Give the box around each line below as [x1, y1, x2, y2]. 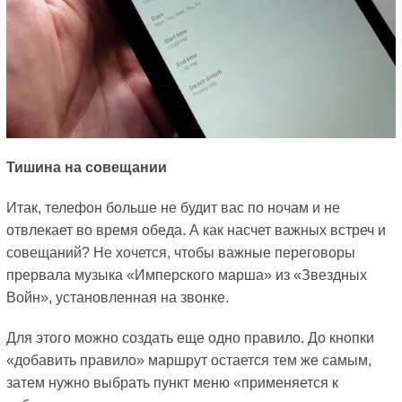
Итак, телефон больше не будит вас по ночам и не [5, 200, 340, 216]
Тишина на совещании [5, 160, 167, 176]
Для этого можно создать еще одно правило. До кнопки [5, 330, 374, 346]
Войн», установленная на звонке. [5, 290, 229, 306]
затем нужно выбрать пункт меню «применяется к [5, 375, 338, 391]
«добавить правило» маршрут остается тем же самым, [5, 353, 371, 369]
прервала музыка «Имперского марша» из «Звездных [5, 267, 367, 284]
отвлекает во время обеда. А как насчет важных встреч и [5, 223, 386, 239]
